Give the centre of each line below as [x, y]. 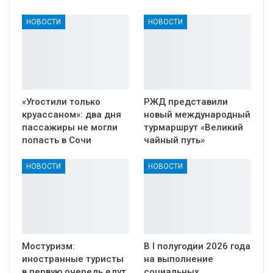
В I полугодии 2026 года [197, 246]
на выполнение [179, 259]
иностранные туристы [73, 259]
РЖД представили [186, 101]
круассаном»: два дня [72, 114]
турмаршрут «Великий [193, 127]
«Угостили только [61, 101]
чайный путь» [174, 140]
